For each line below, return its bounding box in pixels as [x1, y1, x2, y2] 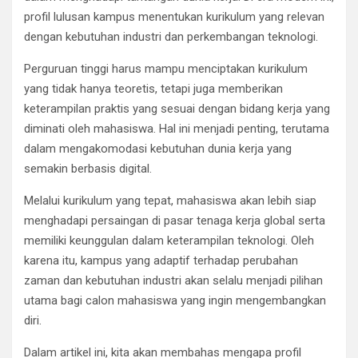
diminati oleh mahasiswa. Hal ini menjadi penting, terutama [24, 121, 329, 136]
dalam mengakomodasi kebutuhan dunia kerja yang [24, 141, 292, 156]
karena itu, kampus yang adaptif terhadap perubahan [24, 253, 298, 268]
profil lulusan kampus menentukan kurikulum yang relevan [24, 9, 324, 24]
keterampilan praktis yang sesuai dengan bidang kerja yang [24, 101, 330, 116]
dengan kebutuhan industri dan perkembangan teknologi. [24, 29, 318, 44]
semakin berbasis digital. [24, 161, 152, 176]
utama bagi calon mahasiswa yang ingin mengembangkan [24, 292, 326, 308]
